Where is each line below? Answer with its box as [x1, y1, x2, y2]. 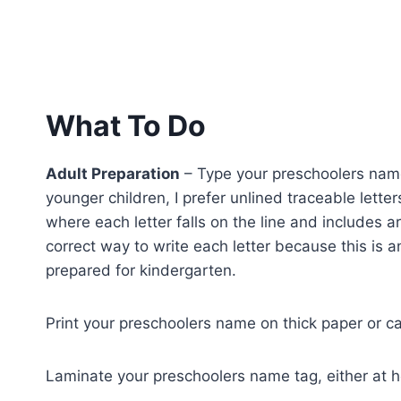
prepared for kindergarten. [46, 260, 236, 279]
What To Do [46, 107, 206, 143]
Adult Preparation [46, 164, 180, 183]
